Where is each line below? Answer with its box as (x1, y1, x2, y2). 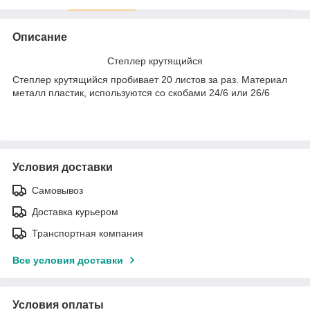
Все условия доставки (12, 254, 123, 266)
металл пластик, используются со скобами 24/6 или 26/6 (12, 86, 270, 98)
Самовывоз (32, 184, 83, 196)
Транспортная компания (32, 227, 143, 239)
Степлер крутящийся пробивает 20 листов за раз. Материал (12, 73, 287, 85)
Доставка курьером (32, 206, 118, 217)
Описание (12, 30, 67, 43)
